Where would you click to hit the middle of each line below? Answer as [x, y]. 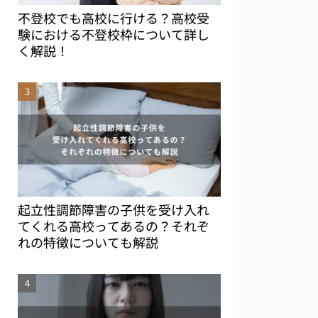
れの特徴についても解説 [88, 242]
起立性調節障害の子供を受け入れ [114, 210]
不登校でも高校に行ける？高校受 [114, 17]
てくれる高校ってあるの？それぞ [114, 226]
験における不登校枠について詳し [114, 34]
